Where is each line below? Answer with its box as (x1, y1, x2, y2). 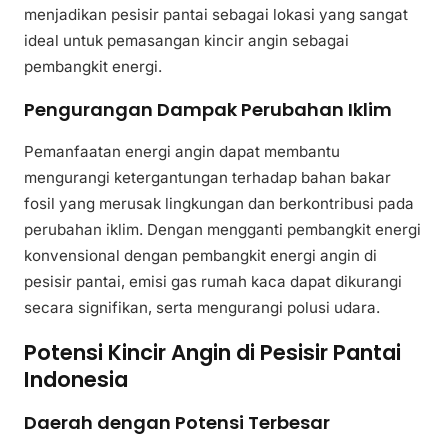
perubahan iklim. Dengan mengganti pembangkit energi (24, 219, 421, 239)
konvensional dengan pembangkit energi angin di (24, 245, 377, 265)
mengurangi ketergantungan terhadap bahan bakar (24, 167, 391, 187)
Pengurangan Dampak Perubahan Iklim (24, 96, 392, 122)
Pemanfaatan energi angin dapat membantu (24, 141, 340, 161)
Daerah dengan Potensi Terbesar (24, 409, 330, 435)
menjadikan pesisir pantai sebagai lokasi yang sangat (24, 4, 408, 24)
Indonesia (24, 364, 128, 394)
